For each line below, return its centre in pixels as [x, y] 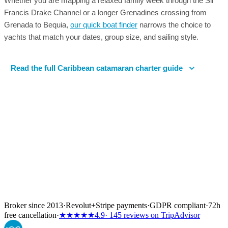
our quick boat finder [104, 25]
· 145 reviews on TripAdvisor [152, 215]
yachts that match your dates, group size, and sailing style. [101, 37]
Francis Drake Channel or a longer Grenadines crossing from [105, 12]
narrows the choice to [174, 25]
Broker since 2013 [34, 205]
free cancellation [30, 215]
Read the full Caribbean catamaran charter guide [97, 68]
